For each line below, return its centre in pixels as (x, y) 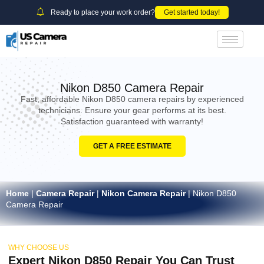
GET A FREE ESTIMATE (132, 146)
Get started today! (192, 12)
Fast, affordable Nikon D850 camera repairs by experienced (132, 99)
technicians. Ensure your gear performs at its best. (132, 110)
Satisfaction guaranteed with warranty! (132, 121)
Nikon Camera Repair (143, 194)
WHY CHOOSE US (39, 247)
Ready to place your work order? (103, 12)
